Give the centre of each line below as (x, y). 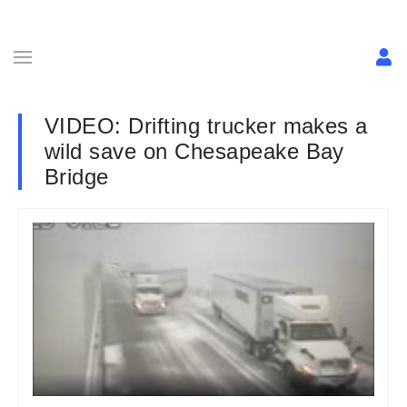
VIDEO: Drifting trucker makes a (206, 126)
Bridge (77, 177)
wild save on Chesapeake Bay (194, 151)
